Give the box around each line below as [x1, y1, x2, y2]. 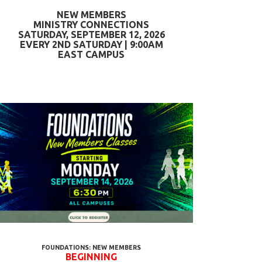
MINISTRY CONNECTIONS [33, 19, 149, 30]
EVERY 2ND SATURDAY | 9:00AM [19, 39, 163, 50]
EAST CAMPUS [58, 49, 125, 60]
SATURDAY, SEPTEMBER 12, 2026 [18, 29, 165, 40]
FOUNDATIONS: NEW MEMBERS [42, 244, 141, 251]
